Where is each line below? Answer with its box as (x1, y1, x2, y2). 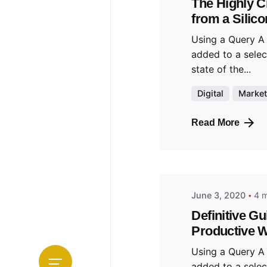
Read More (191, 117, 240, 128)
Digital (197, 88, 224, 99)
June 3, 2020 (191, 190, 246, 200)
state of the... (191, 63, 252, 76)
